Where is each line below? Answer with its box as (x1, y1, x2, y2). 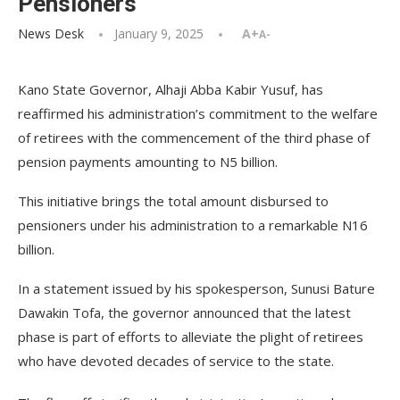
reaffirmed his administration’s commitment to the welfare (18, 104, 378, 122)
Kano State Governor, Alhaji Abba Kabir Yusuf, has (18, 80, 323, 98)
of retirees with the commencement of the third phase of (18, 129, 370, 146)
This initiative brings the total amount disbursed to (18, 192, 329, 210)
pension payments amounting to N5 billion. (18, 153, 278, 171)
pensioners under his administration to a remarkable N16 (18, 216, 368, 234)
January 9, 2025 (114, 25, 204, 42)
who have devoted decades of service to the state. (18, 352, 334, 370)
